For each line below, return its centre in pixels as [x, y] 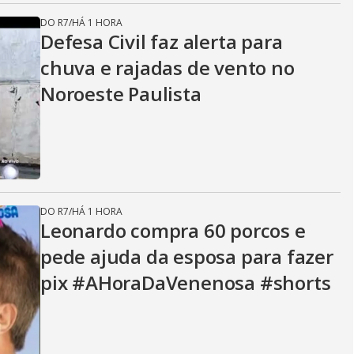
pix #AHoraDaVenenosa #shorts [186, 282]
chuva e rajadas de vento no [168, 68]
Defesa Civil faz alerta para [162, 41]
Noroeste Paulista [121, 94]
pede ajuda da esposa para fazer [187, 256]
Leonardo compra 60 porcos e [173, 230]
